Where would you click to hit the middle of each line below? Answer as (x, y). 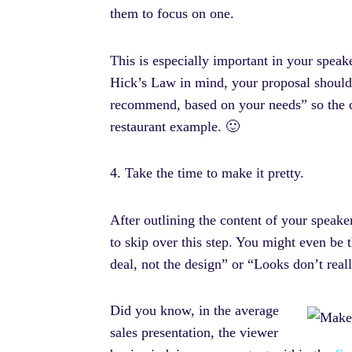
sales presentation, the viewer (194, 333)
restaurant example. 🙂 (175, 126)
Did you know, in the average (194, 311)
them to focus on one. (174, 14)
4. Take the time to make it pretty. (207, 173)
